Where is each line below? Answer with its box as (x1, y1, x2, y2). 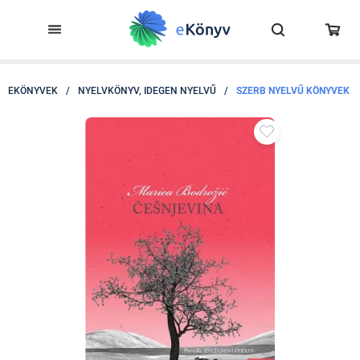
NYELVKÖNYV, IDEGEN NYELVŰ (78, 85, 216, 96)
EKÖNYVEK (8, 85, 58, 96)
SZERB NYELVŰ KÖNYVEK (236, 85, 350, 96)
